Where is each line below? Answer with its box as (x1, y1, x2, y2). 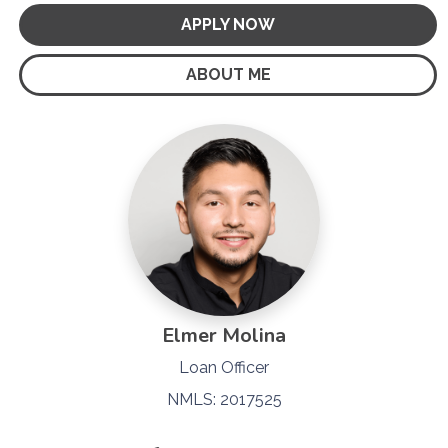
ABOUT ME (185, 64, 271, 84)
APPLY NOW (181, 14, 275, 34)
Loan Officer (179, 357, 269, 377)
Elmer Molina (162, 321, 286, 349)
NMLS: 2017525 (166, 389, 282, 409)
